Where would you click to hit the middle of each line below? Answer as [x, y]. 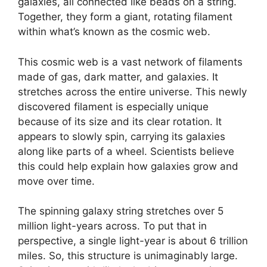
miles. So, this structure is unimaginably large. [128, 256]
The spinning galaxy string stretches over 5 [121, 211]
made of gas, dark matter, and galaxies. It [118, 77]
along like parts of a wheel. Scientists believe [126, 151]
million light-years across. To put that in [112, 226]
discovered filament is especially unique [113, 106]
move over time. [56, 181]
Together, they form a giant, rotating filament [125, 17]
